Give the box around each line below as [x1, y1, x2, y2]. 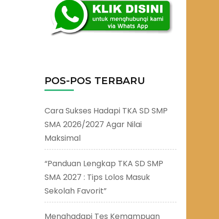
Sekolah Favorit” [44, 185, 107, 197]
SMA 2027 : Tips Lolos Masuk [44, 171, 150, 183]
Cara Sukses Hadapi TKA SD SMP [44, 105, 168, 116]
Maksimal [44, 132, 81, 144]
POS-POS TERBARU [44, 74, 145, 87]
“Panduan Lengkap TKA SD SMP [44, 157, 163, 169]
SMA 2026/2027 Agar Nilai [44, 118, 142, 130]
